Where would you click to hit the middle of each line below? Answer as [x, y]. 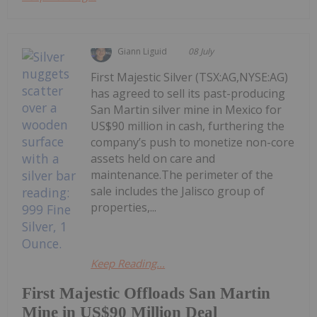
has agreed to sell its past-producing [188, 94]
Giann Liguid [143, 52]
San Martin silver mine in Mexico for [186, 110]
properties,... [124, 208]
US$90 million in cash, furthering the [188, 126]
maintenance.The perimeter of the [182, 175]
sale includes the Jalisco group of [178, 191]
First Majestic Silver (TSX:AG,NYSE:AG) [190, 77]
